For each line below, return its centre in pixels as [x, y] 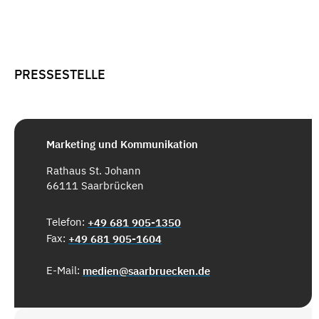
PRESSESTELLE [60, 75]
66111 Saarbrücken [95, 185]
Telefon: [67, 221]
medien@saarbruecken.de [146, 271]
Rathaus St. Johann [94, 170]
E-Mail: [64, 270]
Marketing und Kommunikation [122, 144]
